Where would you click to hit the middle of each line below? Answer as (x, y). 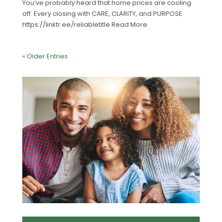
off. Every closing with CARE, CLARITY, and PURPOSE (102, 14)
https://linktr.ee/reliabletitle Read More (84, 25)
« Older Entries (45, 56)
